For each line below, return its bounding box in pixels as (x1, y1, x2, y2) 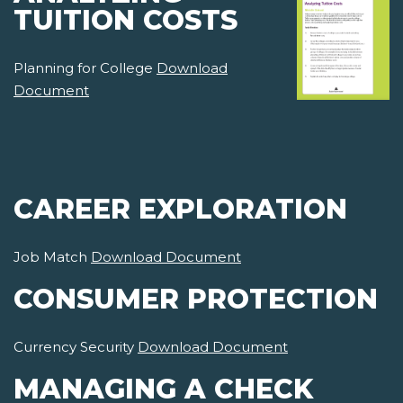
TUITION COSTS (13, 4, 237, 38)
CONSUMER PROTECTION (13, 282, 378, 317)
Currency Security (13, 338, 138, 356)
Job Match (13, 248, 91, 266)
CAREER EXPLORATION (13, 193, 347, 227)
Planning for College (13, 59, 157, 77)
